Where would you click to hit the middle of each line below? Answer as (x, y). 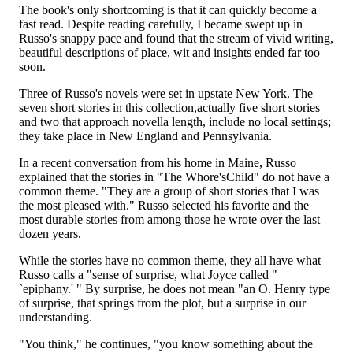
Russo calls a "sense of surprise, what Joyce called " (148, 275)
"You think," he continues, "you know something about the (166, 344)
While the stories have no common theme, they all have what (170, 260)
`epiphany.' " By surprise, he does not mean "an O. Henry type (175, 289)
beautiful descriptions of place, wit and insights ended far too (169, 52)
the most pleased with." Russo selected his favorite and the (164, 205)
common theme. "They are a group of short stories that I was (169, 191)
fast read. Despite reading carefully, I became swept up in (161, 24)
